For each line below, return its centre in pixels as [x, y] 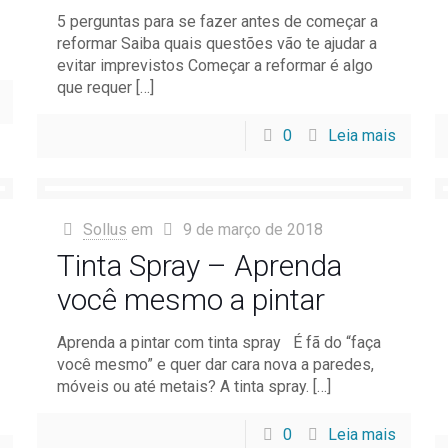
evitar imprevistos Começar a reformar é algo [214, 65]
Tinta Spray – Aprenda [199, 265]
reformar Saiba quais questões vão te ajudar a [216, 43]
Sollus [105, 229]
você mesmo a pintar [190, 299]
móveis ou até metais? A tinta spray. [182, 386]
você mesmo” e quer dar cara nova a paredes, [215, 364]
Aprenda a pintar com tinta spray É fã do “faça [218, 342]
